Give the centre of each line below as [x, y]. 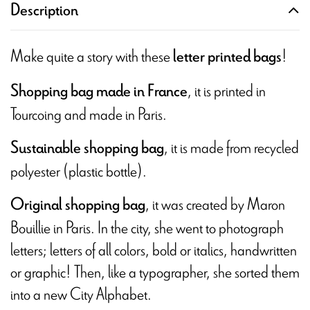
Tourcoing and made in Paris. [89, 114]
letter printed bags [227, 57]
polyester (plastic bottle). [79, 171]
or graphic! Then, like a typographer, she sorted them [155, 272]
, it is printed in [227, 90]
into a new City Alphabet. [81, 294]
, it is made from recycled [231, 147]
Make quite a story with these [92, 56]
